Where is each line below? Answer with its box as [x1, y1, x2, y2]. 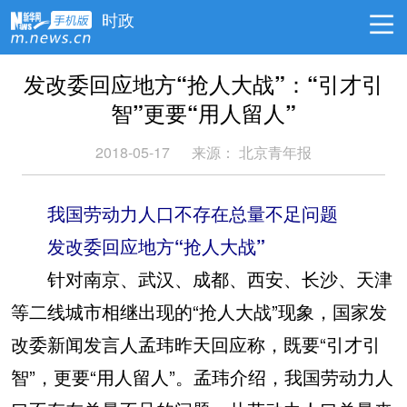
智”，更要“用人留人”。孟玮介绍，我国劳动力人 [11, 363, 393, 390]
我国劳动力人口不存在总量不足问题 [11, 200, 338, 226]
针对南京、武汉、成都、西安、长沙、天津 [11, 265, 392, 292]
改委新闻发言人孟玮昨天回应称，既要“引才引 [11, 331, 381, 357]
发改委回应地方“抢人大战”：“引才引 [24, 68, 383, 99]
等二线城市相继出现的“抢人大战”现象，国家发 [11, 298, 387, 324]
